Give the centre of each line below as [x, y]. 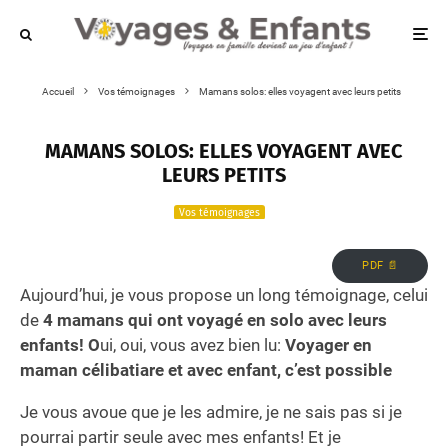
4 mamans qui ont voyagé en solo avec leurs [215, 320]
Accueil [58, 91]
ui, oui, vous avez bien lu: [190, 345]
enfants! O [60, 345]
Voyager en [326, 345]
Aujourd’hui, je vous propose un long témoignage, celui [224, 295]
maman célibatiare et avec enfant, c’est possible [206, 370]
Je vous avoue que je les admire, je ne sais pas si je [211, 412]
